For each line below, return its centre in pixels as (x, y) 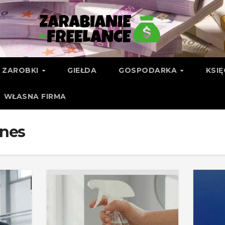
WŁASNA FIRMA (35, 96)
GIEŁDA (82, 70)
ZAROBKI (22, 70)
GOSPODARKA (149, 70)
